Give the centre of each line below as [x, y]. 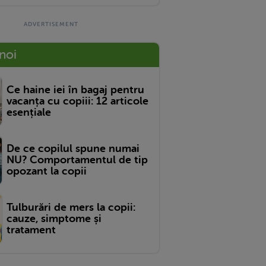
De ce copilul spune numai [73, 148]
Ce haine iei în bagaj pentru [75, 89]
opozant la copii [47, 171]
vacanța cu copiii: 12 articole [77, 101]
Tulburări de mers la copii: [71, 207]
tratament [31, 229]
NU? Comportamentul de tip [77, 159]
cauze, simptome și [54, 218]
